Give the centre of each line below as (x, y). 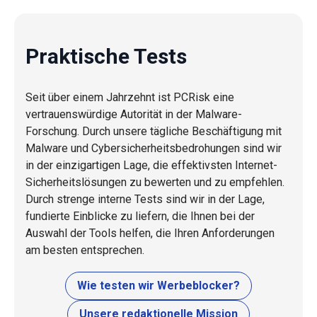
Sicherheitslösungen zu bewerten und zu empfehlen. (155, 182)
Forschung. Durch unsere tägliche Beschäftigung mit (154, 131)
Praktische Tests (106, 56)
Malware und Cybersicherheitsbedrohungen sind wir (154, 148)
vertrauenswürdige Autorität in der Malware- (134, 114)
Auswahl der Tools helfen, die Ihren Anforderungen (150, 233)
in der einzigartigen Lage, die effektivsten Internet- (151, 165)
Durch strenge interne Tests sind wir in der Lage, (145, 199)
